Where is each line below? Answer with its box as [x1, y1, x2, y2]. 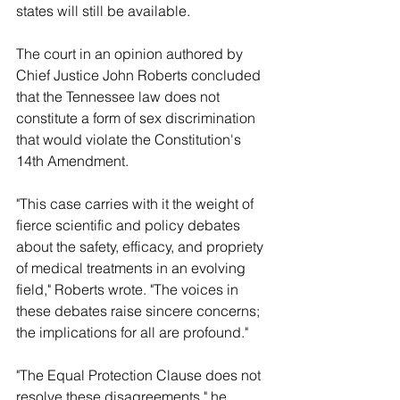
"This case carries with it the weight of [16, 195, 257, 213]
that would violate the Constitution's [16, 130, 245, 149]
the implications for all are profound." [16, 323, 248, 342]
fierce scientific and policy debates [16, 216, 244, 235]
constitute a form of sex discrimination [16, 109, 259, 128]
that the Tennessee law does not [16, 87, 223, 106]
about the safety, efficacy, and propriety [16, 237, 267, 256]
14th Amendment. [16, 152, 129, 171]
